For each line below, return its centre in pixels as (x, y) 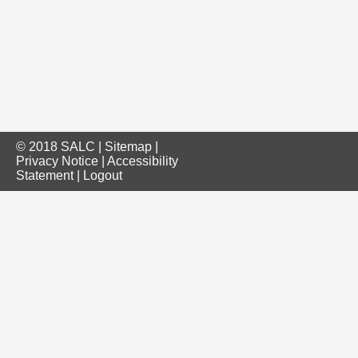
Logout (103, 175)
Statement (45, 175)
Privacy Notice (57, 161)
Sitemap (128, 147)
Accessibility (143, 161)
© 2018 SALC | (60, 147)
